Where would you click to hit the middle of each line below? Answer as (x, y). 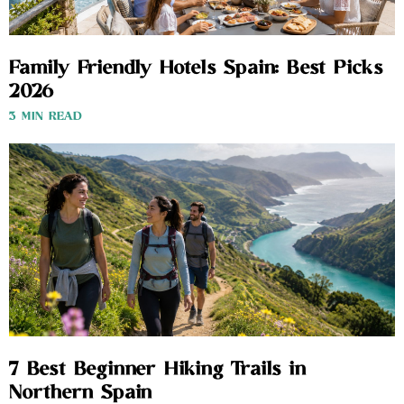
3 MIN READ (46, 117)
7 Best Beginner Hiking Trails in (158, 370)
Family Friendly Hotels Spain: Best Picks (196, 69)
